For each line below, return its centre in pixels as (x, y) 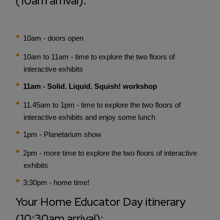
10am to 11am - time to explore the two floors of (99, 57)
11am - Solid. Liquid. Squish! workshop (90, 86)
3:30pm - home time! (57, 183)
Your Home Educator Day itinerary (101, 202)
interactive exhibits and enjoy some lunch (89, 117)
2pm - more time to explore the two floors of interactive (110, 153)
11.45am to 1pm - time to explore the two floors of (102, 105)
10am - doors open (53, 38)
